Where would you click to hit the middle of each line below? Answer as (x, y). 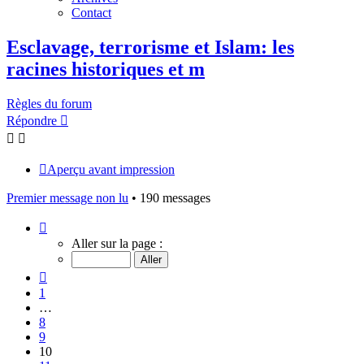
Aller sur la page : (117, 243)
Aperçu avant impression (111, 169)
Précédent (71, 274)
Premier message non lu (67, 197)
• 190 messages (169, 197)
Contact (91, 12)
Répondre (32, 120)
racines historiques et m (106, 69)
